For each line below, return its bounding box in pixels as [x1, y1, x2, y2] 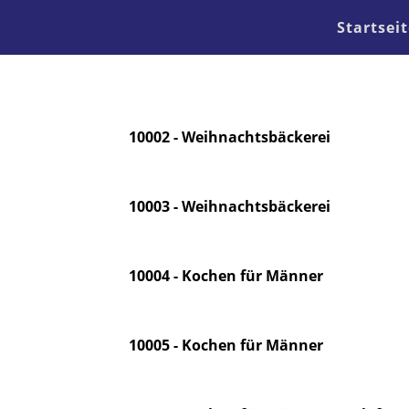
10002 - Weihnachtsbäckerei [128, 127, 330, 147]
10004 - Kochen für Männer [128, 266, 323, 286]
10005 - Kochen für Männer [128, 335, 323, 355]
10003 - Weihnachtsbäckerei [128, 196, 330, 216]
